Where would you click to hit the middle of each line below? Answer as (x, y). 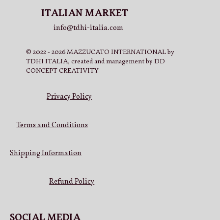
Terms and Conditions (52, 125)
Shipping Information (46, 153)
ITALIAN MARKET (85, 13)
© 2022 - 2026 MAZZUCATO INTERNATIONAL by (100, 52)
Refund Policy (72, 182)
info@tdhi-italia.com (89, 28)
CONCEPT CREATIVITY (62, 71)
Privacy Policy (69, 96)
